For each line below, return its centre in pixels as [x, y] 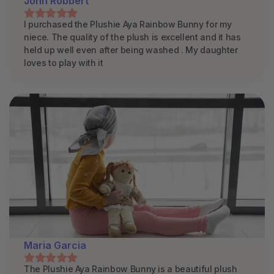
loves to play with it [64, 63]
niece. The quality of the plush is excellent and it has [132, 37]
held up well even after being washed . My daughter [131, 50]
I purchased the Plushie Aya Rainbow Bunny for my [128, 24]
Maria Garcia [55, 245]
